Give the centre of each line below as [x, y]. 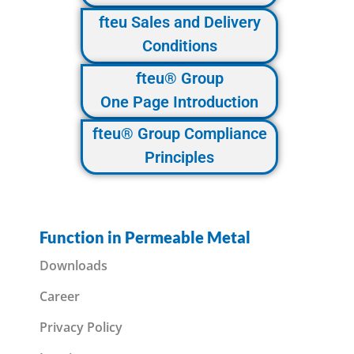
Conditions [179, 46]
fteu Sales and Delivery [179, 23]
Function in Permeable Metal [145, 237]
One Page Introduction [179, 102]
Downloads [73, 266]
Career [60, 297]
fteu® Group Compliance [179, 133]
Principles [179, 157]
